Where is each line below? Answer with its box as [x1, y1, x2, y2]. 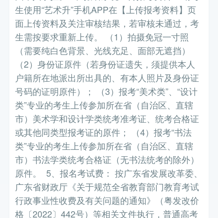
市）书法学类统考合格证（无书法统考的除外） [15, 153, 200, 166]
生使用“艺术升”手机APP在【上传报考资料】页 [15, 3, 197, 16]
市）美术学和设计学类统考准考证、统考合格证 [15, 112, 200, 125]
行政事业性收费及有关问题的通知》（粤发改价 [15, 194, 200, 207]
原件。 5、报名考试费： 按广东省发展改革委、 [15, 166, 203, 180]
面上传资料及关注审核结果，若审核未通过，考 [15, 17, 200, 30]
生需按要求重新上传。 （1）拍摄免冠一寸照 [15, 30, 189, 43]
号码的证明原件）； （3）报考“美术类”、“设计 [15, 85, 198, 98]
